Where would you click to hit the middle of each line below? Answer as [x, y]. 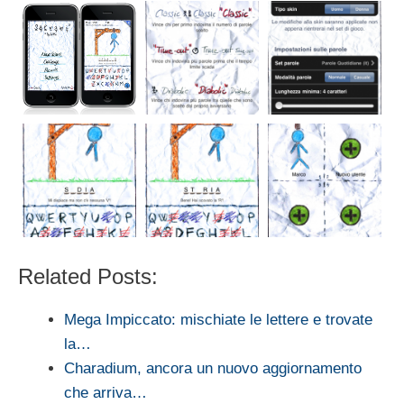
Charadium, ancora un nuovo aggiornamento [213, 369]
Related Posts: [88, 277]
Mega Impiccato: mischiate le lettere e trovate [218, 320]
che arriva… [106, 393]
